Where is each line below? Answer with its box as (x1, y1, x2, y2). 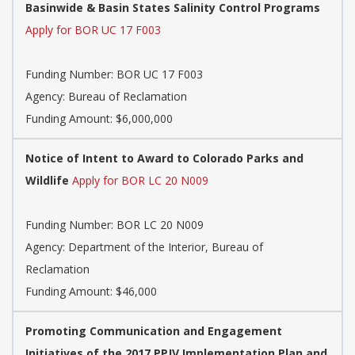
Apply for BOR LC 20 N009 (72, 172, 208, 188)
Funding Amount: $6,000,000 (25, 110, 173, 126)
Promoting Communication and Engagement (25, 323, 282, 338)
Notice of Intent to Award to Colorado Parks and (25, 150, 303, 166)
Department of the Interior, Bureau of (68, 239, 263, 254)
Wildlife (25, 172, 69, 188)
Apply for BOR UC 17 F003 (25, 21, 161, 37)
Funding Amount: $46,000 (25, 283, 157, 299)
